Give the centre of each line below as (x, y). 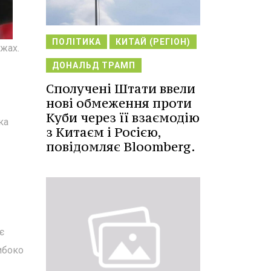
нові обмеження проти (119, 103)
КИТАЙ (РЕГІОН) (153, 41)
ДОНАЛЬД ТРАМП (94, 65)
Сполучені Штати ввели (121, 88)
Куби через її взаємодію (123, 117)
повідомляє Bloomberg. (121, 146)
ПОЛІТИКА (77, 41)
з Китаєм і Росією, (103, 132)
